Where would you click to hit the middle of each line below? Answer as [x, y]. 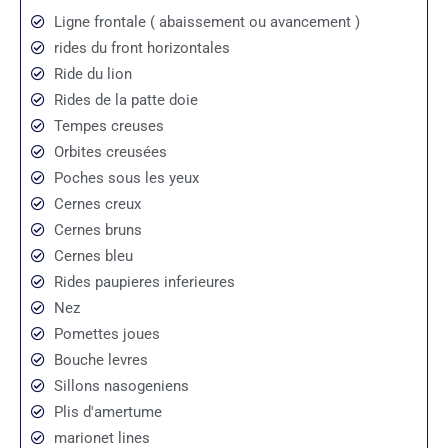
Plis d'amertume [107, 411]
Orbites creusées [110, 151]
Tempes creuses [108, 125]
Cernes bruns [97, 229]
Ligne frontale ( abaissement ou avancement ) [206, 21]
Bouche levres [100, 359]
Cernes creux [97, 203]
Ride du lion [92, 73]
